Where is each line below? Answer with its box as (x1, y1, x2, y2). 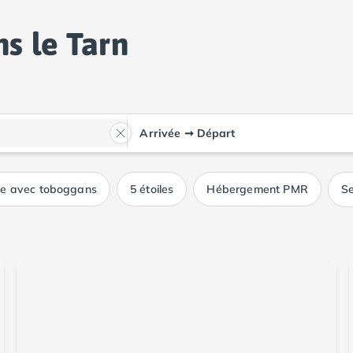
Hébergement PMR (206, 182, 308, 197)
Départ (196, 126, 236, 140)
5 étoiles (129, 182, 174, 197)
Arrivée (139, 126, 181, 140)
